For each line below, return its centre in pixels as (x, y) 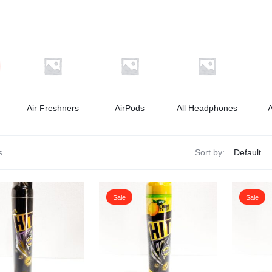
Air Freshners (53, 108)
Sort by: (209, 153)
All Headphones (207, 108)
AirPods (130, 108)
